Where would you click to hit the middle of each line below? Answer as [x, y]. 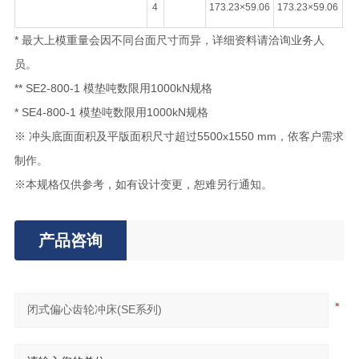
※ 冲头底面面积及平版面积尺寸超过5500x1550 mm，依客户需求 [179, 136]
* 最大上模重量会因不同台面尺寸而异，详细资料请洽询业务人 [169, 40]
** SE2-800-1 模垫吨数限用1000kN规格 [113, 88]
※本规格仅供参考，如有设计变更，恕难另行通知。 [143, 184]
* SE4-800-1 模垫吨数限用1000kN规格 [111, 112]
